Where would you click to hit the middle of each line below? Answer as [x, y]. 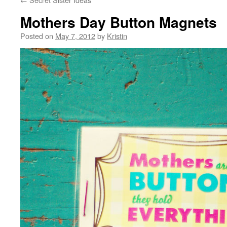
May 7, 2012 [75, 36]
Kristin [117, 36]
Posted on [37, 36]
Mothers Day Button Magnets [119, 22]
